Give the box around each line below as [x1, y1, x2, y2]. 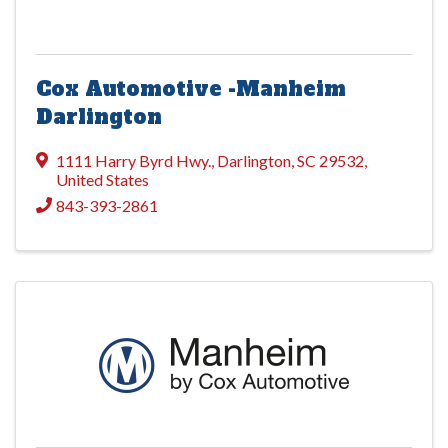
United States [56, 170, 149, 190]
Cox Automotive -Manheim [36, 75, 346, 104]
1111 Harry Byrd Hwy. [56, 151, 211, 171]
